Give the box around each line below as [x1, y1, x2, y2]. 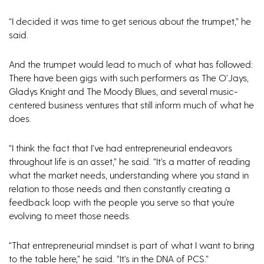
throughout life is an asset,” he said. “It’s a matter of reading [9, 156, 250, 167]
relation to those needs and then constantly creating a [9, 183, 230, 194]
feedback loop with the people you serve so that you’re [9, 196, 235, 208]
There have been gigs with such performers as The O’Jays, [9, 72, 249, 84]
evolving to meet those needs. [9, 210, 131, 222]
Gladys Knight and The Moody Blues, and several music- [9, 85, 238, 97]
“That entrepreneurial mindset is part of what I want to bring [9, 239, 255, 251]
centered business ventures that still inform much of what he [9, 99, 254, 111]
